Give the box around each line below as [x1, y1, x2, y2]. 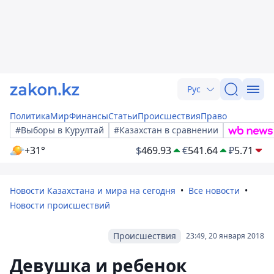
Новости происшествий [10, 199, 110, 211]
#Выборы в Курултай [15, 124, 104, 136]
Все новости [188, 185, 240, 196]
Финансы [69, 110, 108, 122]
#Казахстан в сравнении [114, 124, 218, 136]
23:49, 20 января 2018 [186, 231, 264, 241]
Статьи [108, 110, 138, 122]
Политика [10, 110, 50, 122]
